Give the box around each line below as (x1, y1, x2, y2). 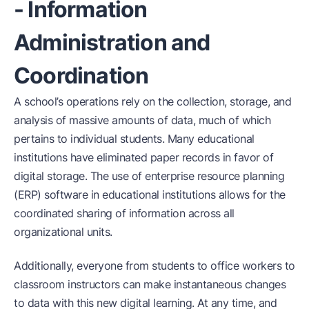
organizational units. (14, 224, 112, 239)
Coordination (14, 61, 149, 89)
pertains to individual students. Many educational (14, 131, 255, 146)
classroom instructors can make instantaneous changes (14, 277, 286, 291)
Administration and (14, 28, 210, 56)
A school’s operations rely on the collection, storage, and (14, 94, 291, 108)
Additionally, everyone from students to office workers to (14, 258, 295, 272)
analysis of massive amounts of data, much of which (14, 112, 270, 127)
